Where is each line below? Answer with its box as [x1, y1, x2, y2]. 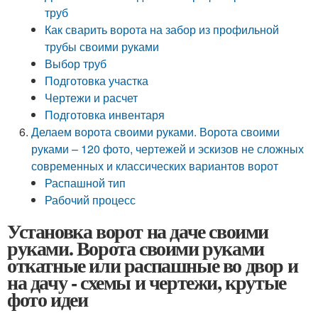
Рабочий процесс [45, 192, 136, 208]
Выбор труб [45, 55, 107, 72]
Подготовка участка [45, 72, 149, 89]
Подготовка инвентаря [45, 106, 165, 123]
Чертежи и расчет [45, 89, 138, 106]
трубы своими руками [45, 38, 160, 55]
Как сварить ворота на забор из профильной [45, 21, 280, 38]
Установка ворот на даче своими [7, 216, 269, 246]
